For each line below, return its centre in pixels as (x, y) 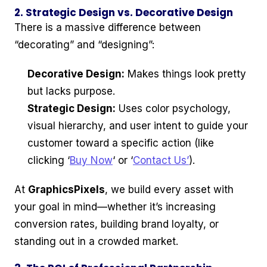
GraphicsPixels (66, 190)
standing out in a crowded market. (96, 242)
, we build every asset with (169, 190)
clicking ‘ (49, 161)
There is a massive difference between (108, 28)
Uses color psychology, (173, 109)
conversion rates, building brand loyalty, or (117, 224)
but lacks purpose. (71, 91)
